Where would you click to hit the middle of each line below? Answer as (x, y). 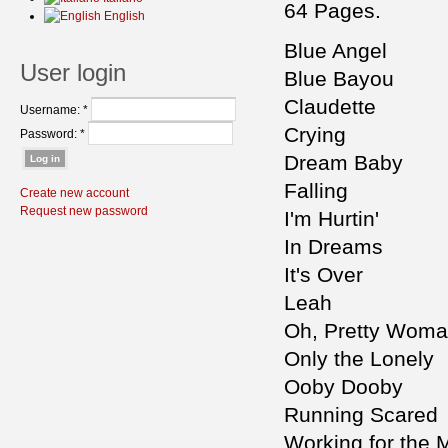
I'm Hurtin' (331, 219)
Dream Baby (343, 163)
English (123, 16)
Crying (315, 135)
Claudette (330, 107)
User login (73, 72)
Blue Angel (335, 51)
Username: (51, 110)
